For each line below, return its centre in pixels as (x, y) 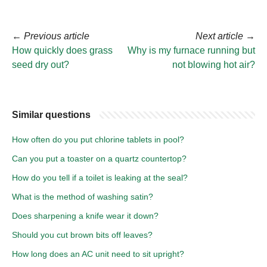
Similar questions (51, 114)
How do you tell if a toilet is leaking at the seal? (100, 177)
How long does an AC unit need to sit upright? (98, 254)
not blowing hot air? (214, 64)
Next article (219, 36)
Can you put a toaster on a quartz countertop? (99, 158)
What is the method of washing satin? (83, 196)
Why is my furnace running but (191, 50)
